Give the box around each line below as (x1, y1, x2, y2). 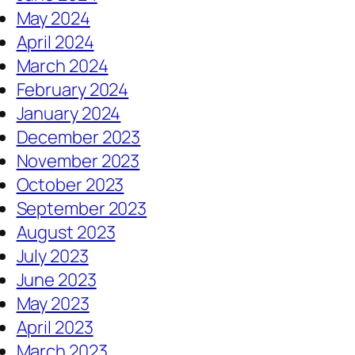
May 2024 (16, 6, 90, 31)
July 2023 (16, 244, 89, 269)
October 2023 (16, 173, 124, 197)
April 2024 (16, 30, 94, 55)
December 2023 (16, 125, 141, 150)
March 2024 (16, 54, 109, 78)
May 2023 (16, 292, 90, 316)
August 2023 (16, 220, 116, 245)
